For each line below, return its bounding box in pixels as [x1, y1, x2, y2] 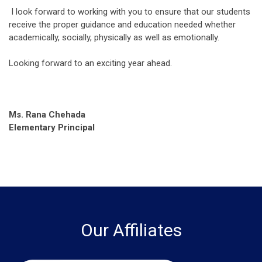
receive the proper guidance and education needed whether [9, 19, 236, 30]
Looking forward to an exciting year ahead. [9, 58, 172, 68]
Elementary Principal [9, 122, 95, 133]
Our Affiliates [80, 220, 182, 240]
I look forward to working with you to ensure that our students [9, 6, 250, 17]
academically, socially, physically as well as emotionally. [9, 32, 219, 43]
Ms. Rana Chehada [9, 109, 85, 120]
